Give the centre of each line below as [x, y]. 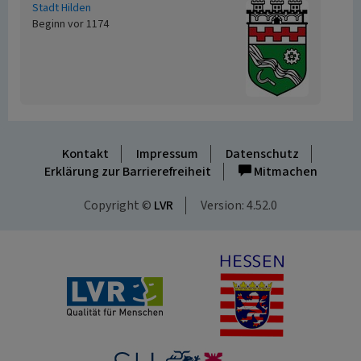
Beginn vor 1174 [71, 24]
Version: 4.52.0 [239, 205]
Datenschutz [262, 154]
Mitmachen [284, 172]
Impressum [167, 154]
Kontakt [85, 154]
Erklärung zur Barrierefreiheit [127, 172]
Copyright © [119, 205]
